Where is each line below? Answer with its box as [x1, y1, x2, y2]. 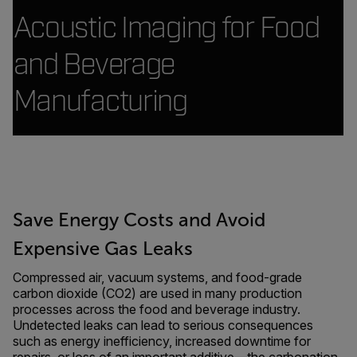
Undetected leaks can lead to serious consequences [13, 317, 313, 333]
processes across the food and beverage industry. [13, 301, 300, 317]
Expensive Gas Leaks [13, 238, 193, 259]
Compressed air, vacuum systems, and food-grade [13, 269, 302, 285]
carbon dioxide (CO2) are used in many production [13, 285, 302, 301]
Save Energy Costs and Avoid [13, 210, 265, 230]
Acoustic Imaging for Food [13, 10, 320, 45]
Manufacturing [13, 84, 187, 119]
